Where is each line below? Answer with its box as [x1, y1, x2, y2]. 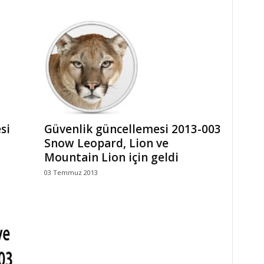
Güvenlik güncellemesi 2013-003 [44, 121, 221, 137]
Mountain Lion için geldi [44, 150, 179, 165]
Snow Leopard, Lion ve [44, 136, 169, 151]
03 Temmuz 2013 [44, 168, 98, 177]
